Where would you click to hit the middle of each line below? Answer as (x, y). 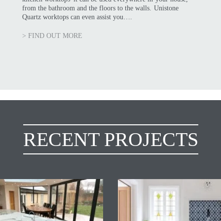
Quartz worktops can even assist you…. (77, 17)
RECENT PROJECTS (110, 139)
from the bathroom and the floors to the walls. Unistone (100, 8)
